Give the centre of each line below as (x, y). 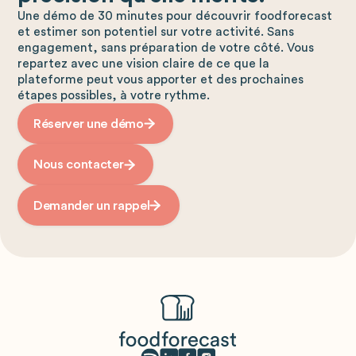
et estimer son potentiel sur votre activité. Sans (156, 31)
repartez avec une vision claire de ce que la (144, 63)
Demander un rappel (92, 205)
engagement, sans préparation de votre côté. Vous (166, 47)
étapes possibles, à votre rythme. (114, 95)
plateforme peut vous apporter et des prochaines (161, 79)
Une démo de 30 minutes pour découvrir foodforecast (175, 15)
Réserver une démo (89, 124)
